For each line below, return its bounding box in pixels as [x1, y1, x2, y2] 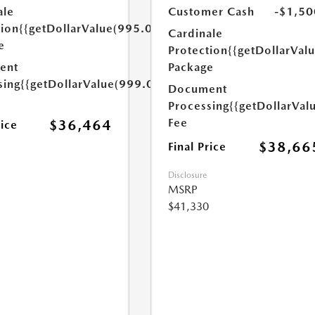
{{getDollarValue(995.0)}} [18, 22, 167, 35]
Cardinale [168, 27, 224, 40]
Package [168, 60, 214, 74]
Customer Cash [168, 5, 255, 18]
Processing [168, 99, 230, 112]
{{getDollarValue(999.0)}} [20, 77, 168, 91]
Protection [168, 44, 229, 57]
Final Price [168, 140, 227, 153]
